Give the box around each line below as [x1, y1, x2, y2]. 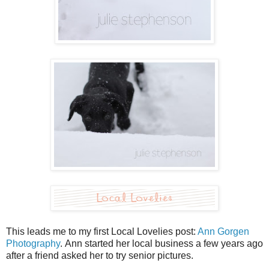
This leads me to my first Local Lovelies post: [6, 226, 198, 237]
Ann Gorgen [198, 226, 249, 237]
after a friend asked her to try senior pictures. [6, 250, 193, 261]
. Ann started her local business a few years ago [60, 238, 263, 249]
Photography [6, 238, 60, 249]
